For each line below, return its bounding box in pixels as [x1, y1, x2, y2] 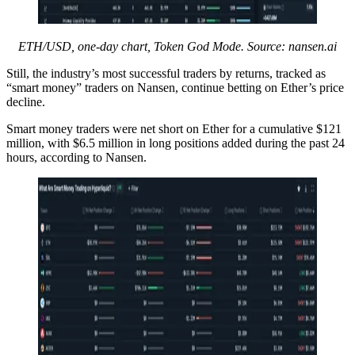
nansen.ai [288, 39, 337, 53]
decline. [6, 94, 45, 109]
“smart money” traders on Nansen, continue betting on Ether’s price [6, 80, 344, 94]
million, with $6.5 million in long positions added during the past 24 [6, 136, 345, 150]
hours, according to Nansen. [6, 150, 147, 164]
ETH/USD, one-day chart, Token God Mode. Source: [18, 39, 288, 53]
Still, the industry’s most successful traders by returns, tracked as [6, 66, 326, 80]
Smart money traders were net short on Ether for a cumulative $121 [6, 121, 342, 136]
